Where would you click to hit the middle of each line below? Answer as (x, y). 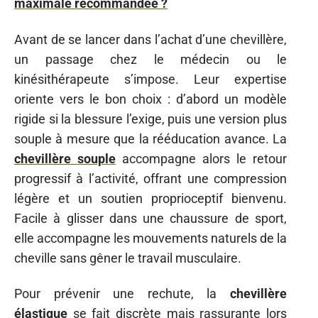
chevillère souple (65, 158)
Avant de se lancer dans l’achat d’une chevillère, (150, 39)
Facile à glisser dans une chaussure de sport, (150, 218)
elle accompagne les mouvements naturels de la (150, 238)
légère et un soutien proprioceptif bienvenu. (150, 198)
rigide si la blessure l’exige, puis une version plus (150, 119)
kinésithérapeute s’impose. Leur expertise (150, 79)
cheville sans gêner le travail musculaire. (128, 258)
